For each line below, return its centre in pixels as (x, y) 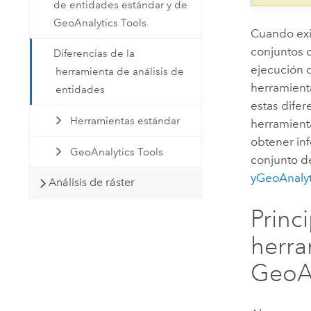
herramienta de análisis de (120, 72)
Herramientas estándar (125, 120)
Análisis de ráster (92, 183)
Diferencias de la (94, 54)
